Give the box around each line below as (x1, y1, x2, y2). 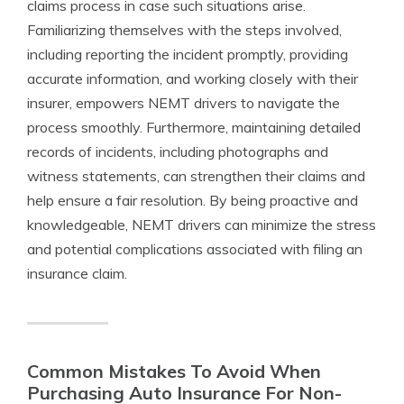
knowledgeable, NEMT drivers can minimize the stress (27, 216, 376, 234)
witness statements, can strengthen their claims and (27, 167, 365, 185)
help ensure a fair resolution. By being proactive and (27, 191, 358, 209)
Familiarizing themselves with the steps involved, (27, 21, 342, 39)
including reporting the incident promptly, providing (27, 45, 348, 63)
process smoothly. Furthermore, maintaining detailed (27, 118, 361, 136)
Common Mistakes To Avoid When (27, 360, 321, 382)
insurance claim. (27, 264, 127, 282)
